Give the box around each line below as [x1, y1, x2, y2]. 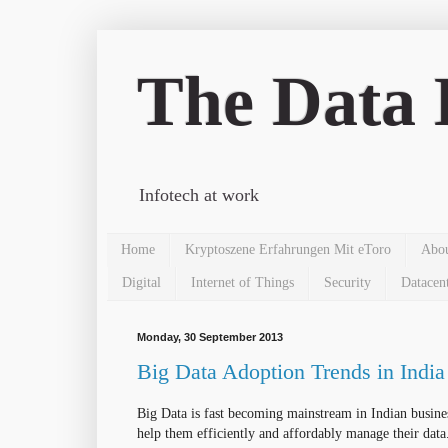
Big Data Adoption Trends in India [137, 359, 445, 385]
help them [137, 424, 197, 441]
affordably [283, 424, 342, 441]
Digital [122, 275, 161, 291]
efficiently [197, 424, 255, 441]
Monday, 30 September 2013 [137, 330, 283, 343]
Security [324, 275, 371, 291]
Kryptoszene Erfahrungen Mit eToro [185, 242, 391, 258]
